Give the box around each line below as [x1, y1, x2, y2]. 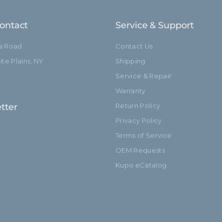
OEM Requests [115, 146, 166, 154]
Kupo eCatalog [115, 161, 167, 169]
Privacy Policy [115, 116, 162, 124]
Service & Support [115, 19, 194, 31]
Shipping [115, 56, 146, 65]
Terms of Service [115, 131, 172, 139]
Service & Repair [115, 71, 172, 80]
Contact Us [115, 42, 153, 50]
